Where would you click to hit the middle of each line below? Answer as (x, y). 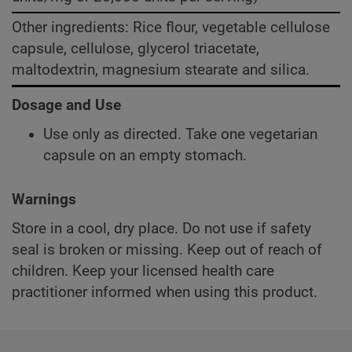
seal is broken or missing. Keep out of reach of (167, 250)
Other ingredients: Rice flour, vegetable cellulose (171, 28)
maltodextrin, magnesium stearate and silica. (161, 70)
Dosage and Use (66, 106)
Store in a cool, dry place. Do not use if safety (161, 229)
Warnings (44, 200)
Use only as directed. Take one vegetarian (180, 135)
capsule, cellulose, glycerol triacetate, (136, 49)
